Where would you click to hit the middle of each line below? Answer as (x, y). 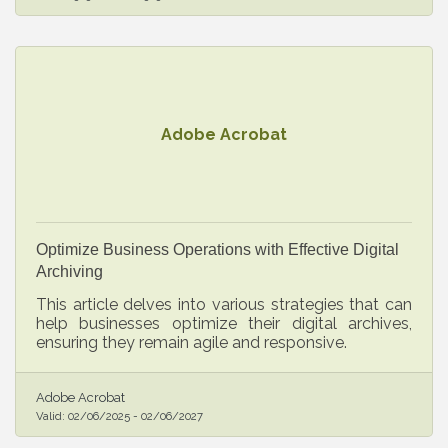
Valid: (52, 415)
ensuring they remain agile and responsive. (191, 342)
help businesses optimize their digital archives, (224, 323)
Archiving (69, 271)
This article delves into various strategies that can (224, 304)
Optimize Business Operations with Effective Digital (217, 249)
